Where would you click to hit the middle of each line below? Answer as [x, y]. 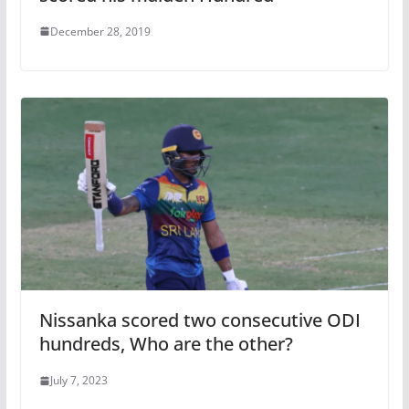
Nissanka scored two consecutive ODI [199, 320]
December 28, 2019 [100, 31]
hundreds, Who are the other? [166, 344]
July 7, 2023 [79, 381]
